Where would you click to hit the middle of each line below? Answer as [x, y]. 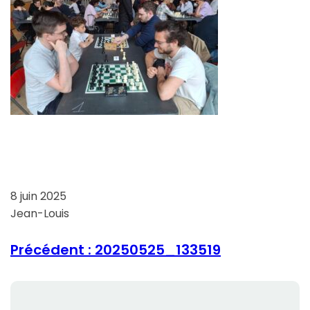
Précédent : [51, 250]
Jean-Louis [40, 214]
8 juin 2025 [38, 197]
